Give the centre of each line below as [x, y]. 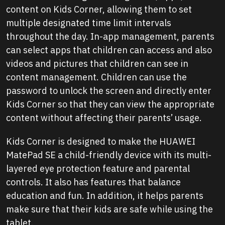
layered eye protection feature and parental [98, 169]
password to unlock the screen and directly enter [109, 91]
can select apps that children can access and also [109, 50]
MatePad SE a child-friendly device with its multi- [109, 155]
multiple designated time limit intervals [89, 23]
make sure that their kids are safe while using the [109, 209]
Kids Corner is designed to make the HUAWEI [101, 142]
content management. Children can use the [96, 77]
